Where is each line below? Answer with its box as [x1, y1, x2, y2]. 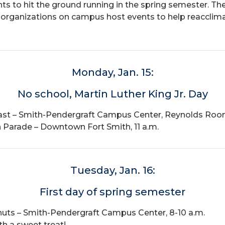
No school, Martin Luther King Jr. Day [17, 88, 208, 100]
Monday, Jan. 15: [71, 66, 154, 78]
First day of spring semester [40, 186, 185, 198]
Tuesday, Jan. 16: [70, 164, 155, 176]
